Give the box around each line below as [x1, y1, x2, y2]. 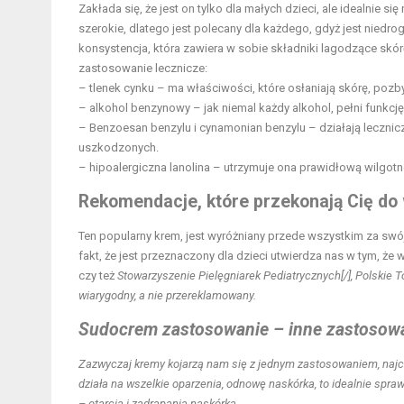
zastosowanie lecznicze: [78, 60, 207, 75]
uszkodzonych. [78, 140, 159, 154]
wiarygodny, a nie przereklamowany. [78, 288, 256, 302]
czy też [78, 268, 117, 282]
